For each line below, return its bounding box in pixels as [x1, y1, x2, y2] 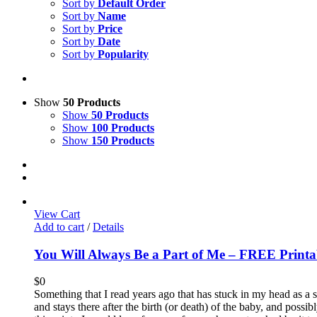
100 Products [91, 122, 154, 134]
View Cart [34, 208, 80, 220]
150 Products [91, 134, 154, 146]
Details [93, 221, 124, 233]
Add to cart [34, 221, 84, 233]
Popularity [98, 48, 149, 60]
